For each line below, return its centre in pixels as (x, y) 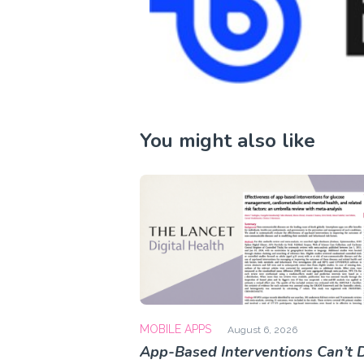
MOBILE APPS (175, 329)
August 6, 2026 (262, 330)
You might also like (227, 141)
